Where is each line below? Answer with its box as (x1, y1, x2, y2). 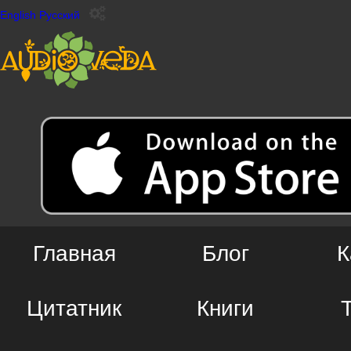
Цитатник (27, 296, 121, 320)
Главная (32, 241, 116, 266)
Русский (39, 9, 80, 21)
